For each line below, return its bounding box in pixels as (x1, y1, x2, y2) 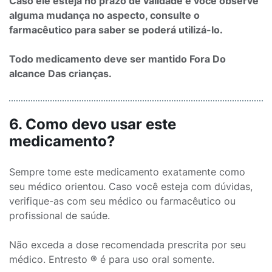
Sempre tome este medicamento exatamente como (9, 166, 245, 178)
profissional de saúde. (9, 209, 113, 222)
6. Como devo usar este (9, 115, 176, 133)
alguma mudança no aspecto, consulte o (9, 9, 200, 21)
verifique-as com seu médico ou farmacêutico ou (9, 195, 236, 207)
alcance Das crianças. (9, 67, 112, 80)
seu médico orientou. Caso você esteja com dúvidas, (9, 180, 253, 192)
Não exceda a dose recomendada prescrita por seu (9, 239, 246, 251)
